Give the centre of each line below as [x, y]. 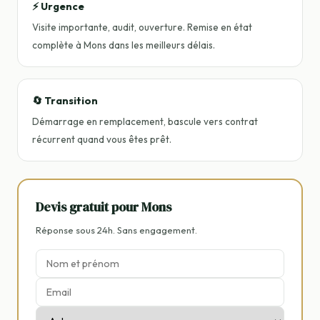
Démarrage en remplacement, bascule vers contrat [145, 121]
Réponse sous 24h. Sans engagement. [116, 230]
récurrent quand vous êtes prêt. [102, 139]
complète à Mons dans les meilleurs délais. [124, 45]
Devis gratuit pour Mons [104, 207]
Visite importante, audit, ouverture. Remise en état [142, 27]
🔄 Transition [65, 101]
